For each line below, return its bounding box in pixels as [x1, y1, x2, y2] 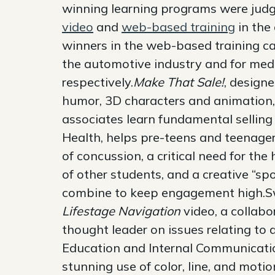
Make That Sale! [133, 74, 224, 90]
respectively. [62, 74, 133, 90]
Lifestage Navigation [62, 203, 180, 219]
